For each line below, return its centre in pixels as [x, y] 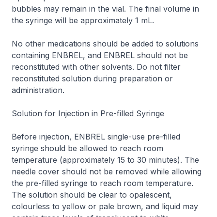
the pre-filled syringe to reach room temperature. [102, 183]
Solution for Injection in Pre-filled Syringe [88, 113]
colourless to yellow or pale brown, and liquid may [105, 206]
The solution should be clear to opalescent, [92, 195]
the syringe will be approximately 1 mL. [83, 20]
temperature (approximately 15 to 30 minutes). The [105, 160]
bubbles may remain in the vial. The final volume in [105, 9]
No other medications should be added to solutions [105, 44]
